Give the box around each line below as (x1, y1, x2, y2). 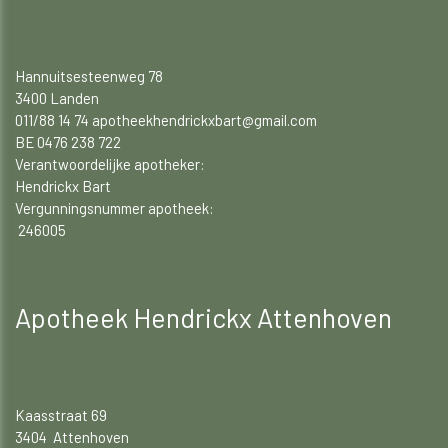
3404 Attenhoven (15, 427, 129, 446)
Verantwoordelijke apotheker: (15, 154, 205, 173)
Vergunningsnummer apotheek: (15, 198, 214, 217)
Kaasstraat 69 (15, 405, 107, 424)
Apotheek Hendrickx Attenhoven (15, 300, 392, 333)
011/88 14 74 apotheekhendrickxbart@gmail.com (15, 110, 317, 129)
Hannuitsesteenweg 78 (15, 66, 163, 85)
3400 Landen (15, 88, 99, 107)
